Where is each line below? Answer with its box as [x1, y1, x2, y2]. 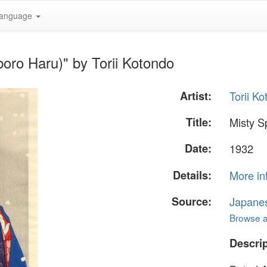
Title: [186, 114, 212, 131]
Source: [172, 193, 212, 209]
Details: [173, 167, 212, 183]
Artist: [180, 88, 212, 104]
